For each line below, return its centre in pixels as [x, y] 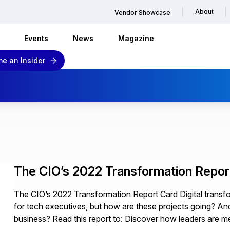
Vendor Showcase [142, 13]
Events [36, 39]
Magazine [136, 39]
